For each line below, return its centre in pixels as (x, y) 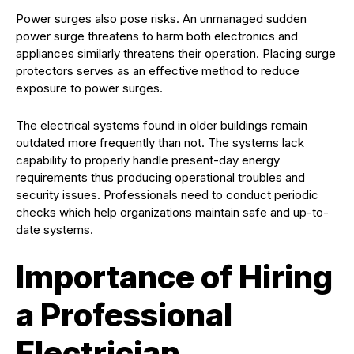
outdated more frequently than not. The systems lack (160, 143)
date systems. (55, 230)
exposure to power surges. (89, 88)
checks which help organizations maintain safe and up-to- (172, 213)
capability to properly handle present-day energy (148, 160)
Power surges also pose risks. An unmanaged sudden (161, 19)
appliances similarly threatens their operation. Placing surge (176, 54)
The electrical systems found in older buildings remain (162, 126)
